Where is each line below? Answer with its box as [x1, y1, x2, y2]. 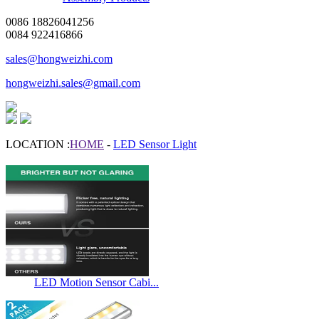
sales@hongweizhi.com [6, 53, 113, 66]
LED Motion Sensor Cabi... [34, 276, 159, 289]
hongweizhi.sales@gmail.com [6, 77, 140, 90]
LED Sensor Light [113, 138, 197, 151]
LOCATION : [6, 138, 70, 151]
